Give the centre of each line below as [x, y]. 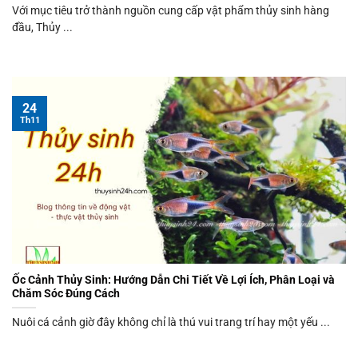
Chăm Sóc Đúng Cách [66, 294]
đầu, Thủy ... [42, 28]
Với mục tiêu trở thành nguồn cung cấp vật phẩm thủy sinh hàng [171, 11]
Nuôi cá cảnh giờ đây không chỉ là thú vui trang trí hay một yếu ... [171, 322]
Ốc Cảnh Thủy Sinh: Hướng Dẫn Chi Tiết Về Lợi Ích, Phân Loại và [173, 280]
